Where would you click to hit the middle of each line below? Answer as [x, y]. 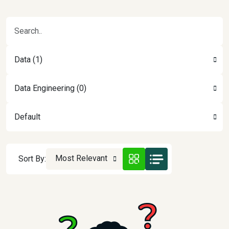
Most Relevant [81, 158]
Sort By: [32, 159]
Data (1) [28, 60]
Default [27, 117]
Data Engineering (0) [50, 88]
